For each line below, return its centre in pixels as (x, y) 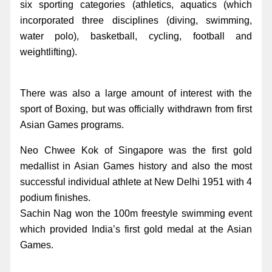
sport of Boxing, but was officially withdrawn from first (136, 109)
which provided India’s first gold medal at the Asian (136, 229)
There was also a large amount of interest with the (136, 93)
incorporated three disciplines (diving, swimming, (136, 20)
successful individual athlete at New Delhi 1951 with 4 (136, 182)
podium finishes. (55, 197)
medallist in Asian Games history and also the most (136, 166)
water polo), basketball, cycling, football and (136, 36)
